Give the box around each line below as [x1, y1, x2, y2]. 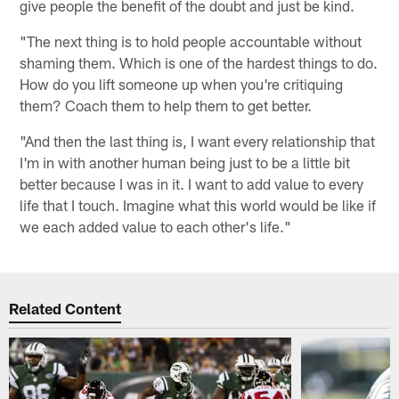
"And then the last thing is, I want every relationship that [20, 132, 376, 151]
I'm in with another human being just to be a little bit [20, 153, 351, 172]
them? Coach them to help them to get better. [20, 96, 313, 115]
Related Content [9, 298, 122, 317]
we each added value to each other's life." [20, 217, 292, 236]
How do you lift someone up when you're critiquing [20, 75, 344, 94]
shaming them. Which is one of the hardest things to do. [20, 53, 379, 72]
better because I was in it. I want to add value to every [20, 175, 364, 193]
